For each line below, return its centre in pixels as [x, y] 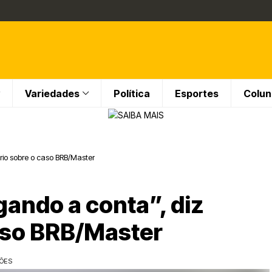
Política [132, 93]
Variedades [52, 93]
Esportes [197, 93]
